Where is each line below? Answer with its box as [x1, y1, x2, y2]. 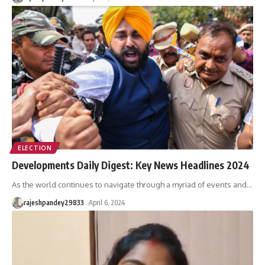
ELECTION [18, 144, 52, 152]
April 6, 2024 [89, 198, 125, 208]
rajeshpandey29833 [24, 198, 84, 208]
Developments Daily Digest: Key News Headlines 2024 [12, 159, 250, 172]
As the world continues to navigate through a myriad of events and [12, 180, 247, 190]
